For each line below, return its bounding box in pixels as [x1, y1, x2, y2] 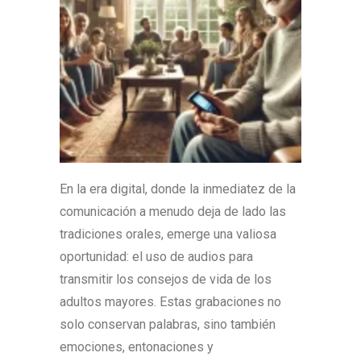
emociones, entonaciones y [60, 339, 214, 355]
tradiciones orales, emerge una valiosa [60, 226, 276, 242]
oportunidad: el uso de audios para [60, 249, 253, 264]
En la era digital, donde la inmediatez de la [60, 181, 296, 197]
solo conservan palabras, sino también [60, 317, 276, 332]
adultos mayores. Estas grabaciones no [60, 294, 281, 309]
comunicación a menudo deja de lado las [60, 204, 286, 219]
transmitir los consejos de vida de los [60, 272, 272, 287]
